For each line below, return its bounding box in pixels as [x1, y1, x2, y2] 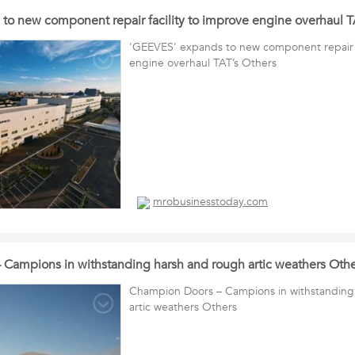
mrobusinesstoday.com [153, 194, 268, 210]
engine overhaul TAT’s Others [129, 55, 277, 71]
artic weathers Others [129, 300, 237, 315]
